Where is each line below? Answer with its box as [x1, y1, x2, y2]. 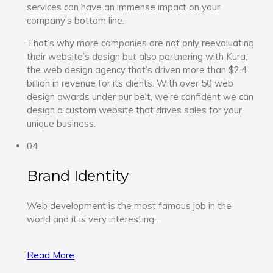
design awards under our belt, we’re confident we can [27, 90, 254, 102]
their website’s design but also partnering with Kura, [27, 50, 248, 62]
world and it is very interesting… [27, 213, 161, 225]
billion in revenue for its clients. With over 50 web [27, 77, 234, 89]
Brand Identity [27, 166, 129, 185]
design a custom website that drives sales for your [27, 104, 243, 116]
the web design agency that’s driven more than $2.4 [27, 63, 247, 76]
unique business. [27, 117, 96, 129]
